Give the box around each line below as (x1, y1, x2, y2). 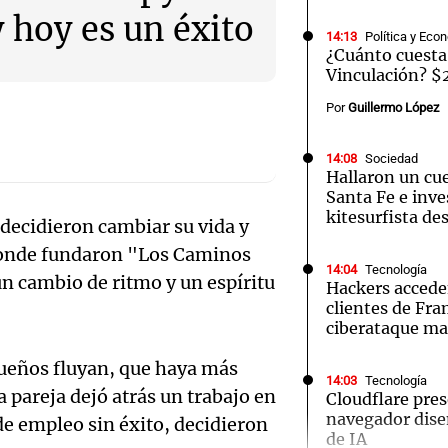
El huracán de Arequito (162, 167, 302, 184)
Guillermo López (348, 100, 439, 115)
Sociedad (365, 151, 418, 166)
